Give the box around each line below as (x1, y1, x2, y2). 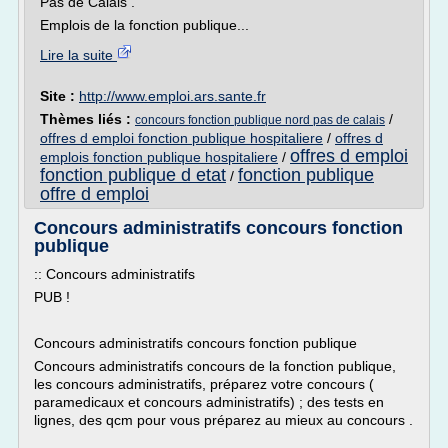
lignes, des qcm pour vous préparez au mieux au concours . (34, 412, 413, 428)
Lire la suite (40, 47, 117, 63)
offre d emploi (40, 184, 149, 204)
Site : (40, 88, 79, 104)
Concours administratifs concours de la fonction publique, (34, 358, 396, 374)
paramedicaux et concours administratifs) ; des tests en (34, 394, 384, 410)
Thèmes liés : (40, 111, 135, 127)
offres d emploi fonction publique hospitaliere (40, 130, 323, 146)
